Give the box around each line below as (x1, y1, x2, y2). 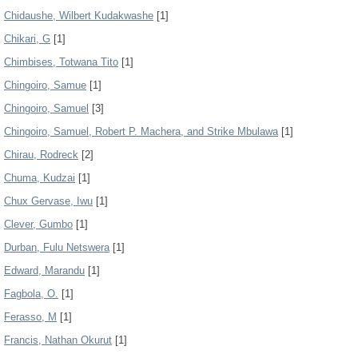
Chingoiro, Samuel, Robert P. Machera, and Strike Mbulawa (4, 125, 278, 137)
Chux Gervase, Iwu (4, 195, 93, 207)
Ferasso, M (4, 311, 57, 323)
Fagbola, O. (4, 288, 58, 300)
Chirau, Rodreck (4, 149, 78, 161)
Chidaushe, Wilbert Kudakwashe (4, 10, 153, 22)
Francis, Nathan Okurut (4, 334, 112, 346)
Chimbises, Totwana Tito (4, 56, 118, 68)
